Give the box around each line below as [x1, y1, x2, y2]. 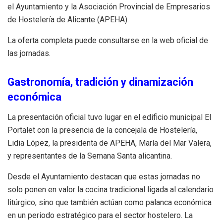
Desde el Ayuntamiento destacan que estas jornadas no [7, 172, 200, 182]
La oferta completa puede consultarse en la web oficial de [7, 35, 208, 45]
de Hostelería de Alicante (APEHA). [7, 14, 129, 24]
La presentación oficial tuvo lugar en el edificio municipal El [7, 112, 211, 122]
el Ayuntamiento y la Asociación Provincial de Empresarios [7, 1, 210, 11]
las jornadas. [7, 48, 51, 58]
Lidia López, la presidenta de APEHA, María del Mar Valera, [7, 138, 212, 148]
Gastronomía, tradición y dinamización [7, 76, 193, 89]
